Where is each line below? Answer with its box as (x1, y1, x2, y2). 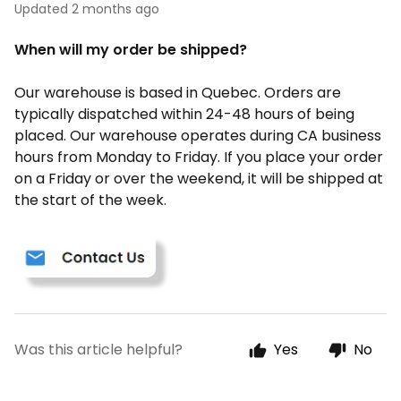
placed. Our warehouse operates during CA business (14, 125, 381, 146)
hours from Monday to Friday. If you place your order (14, 147, 383, 167)
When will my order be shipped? (14, 39, 247, 60)
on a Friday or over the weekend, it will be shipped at (14, 168, 383, 189)
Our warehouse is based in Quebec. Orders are (14, 82, 341, 103)
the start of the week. (14, 190, 166, 210)
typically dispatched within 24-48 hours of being (14, 104, 354, 124)
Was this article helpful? (14, 339, 183, 361)
